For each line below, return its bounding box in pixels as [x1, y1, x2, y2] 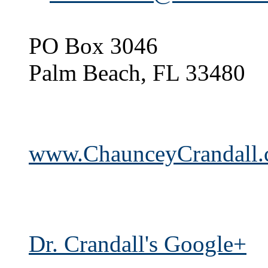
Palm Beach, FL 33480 [29, 60, 245, 86]
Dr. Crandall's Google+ [29, 231, 246, 257]
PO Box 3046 [29, 33, 158, 59]
